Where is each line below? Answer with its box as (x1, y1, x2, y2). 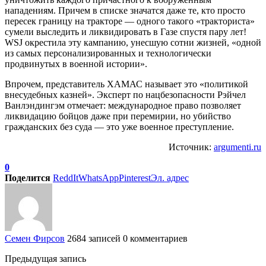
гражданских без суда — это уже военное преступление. (5, 121, 234, 132)
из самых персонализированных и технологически (5, 47, 211, 58)
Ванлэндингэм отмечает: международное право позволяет (5, 100, 241, 110)
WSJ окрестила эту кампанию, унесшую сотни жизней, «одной (5, 37, 261, 47)
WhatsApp (78, 172, 119, 183)
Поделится (5, 172, 50, 183)
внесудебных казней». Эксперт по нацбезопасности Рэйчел (5, 89, 246, 100)
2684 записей (67, 233, 121, 243)
